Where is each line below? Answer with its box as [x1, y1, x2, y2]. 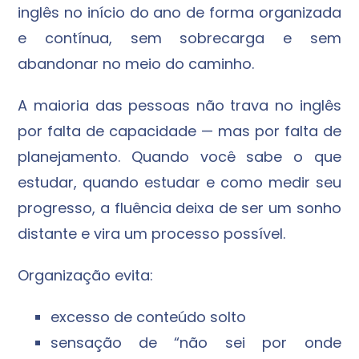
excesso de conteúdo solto [50, 307, 246, 328]
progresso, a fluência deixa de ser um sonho [18, 198, 341, 219]
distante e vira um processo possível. [18, 224, 286, 244]
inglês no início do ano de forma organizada [18, 2, 341, 23]
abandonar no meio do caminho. [18, 54, 255, 75]
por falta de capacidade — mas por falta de [18, 121, 341, 142]
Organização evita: [18, 265, 154, 286]
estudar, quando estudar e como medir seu [18, 172, 341, 193]
